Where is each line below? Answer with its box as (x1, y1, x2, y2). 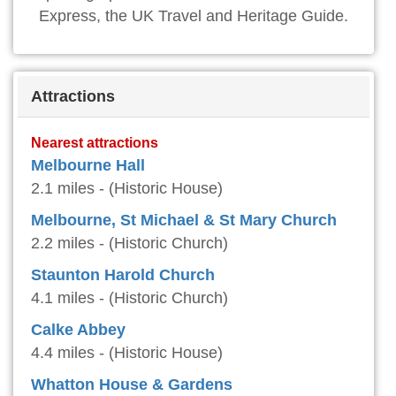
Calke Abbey (31, 321, 126, 339)
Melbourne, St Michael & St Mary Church (31, 211, 337, 230)
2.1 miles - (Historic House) (31, 179, 223, 198)
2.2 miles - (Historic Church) (31, 234, 228, 253)
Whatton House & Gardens (31, 376, 232, 394)
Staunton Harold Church (31, 266, 215, 285)
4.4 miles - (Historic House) (31, 344, 223, 362)
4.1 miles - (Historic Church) (31, 289, 228, 308)
